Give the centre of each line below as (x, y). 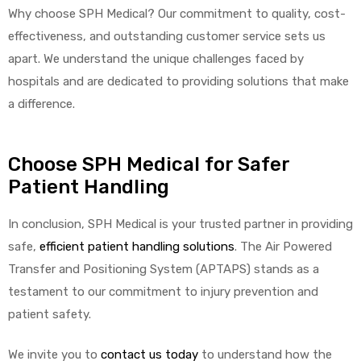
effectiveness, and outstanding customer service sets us (167, 36)
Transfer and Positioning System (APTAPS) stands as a (164, 269)
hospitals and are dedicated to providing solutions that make (178, 81)
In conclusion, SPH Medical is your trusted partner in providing (180, 224)
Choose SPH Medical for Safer (149, 164)
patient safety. (50, 314)
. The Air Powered (283, 246)
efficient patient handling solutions (137, 246)
